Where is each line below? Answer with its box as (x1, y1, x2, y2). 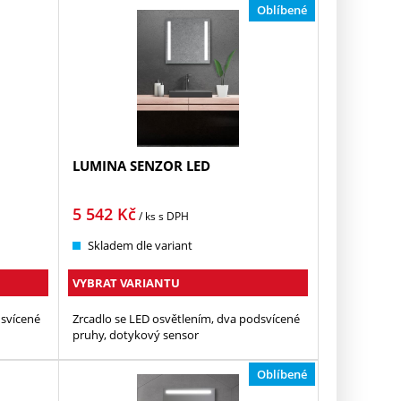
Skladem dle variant (88, 236, 193, 253)
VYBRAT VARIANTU (73, 274, 181, 291)
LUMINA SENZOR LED (73, 156, 211, 175)
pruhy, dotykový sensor (73, 326, 200, 343)
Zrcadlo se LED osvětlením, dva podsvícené (73, 310, 301, 327)
